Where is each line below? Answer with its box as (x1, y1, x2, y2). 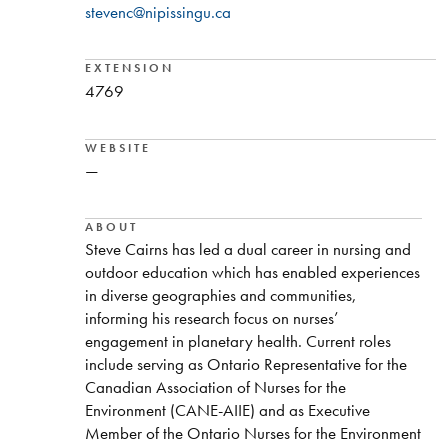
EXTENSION (84, 60, 174, 77)
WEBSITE (84, 139, 151, 156)
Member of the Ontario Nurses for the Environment (84, 422, 421, 445)
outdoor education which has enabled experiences (84, 261, 420, 284)
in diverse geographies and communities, (84, 284, 357, 307)
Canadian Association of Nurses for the (84, 376, 346, 399)
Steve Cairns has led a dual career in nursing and (84, 238, 411, 261)
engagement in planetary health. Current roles (84, 330, 391, 353)
